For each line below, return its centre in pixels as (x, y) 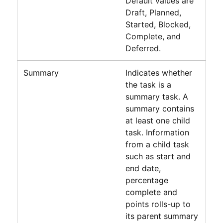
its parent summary (162, 216)
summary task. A (157, 96)
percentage (147, 180)
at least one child (158, 120)
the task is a (148, 84)
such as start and (158, 156)
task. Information (157, 132)
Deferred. (143, 48)
